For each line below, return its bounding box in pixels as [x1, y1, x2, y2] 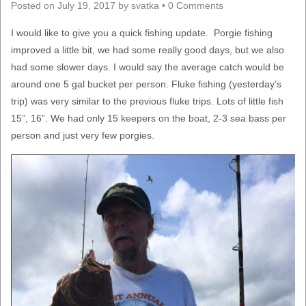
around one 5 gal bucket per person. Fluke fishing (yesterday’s [11, 79, 281, 89]
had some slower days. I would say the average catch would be [11, 61, 284, 72]
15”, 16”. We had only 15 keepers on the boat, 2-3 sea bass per [11, 113, 286, 124]
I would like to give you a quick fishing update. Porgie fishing [11, 27, 273, 38]
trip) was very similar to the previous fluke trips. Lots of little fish [11, 96, 283, 107]
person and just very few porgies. [11, 130, 154, 141]
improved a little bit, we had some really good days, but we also [11, 44, 284, 55]
